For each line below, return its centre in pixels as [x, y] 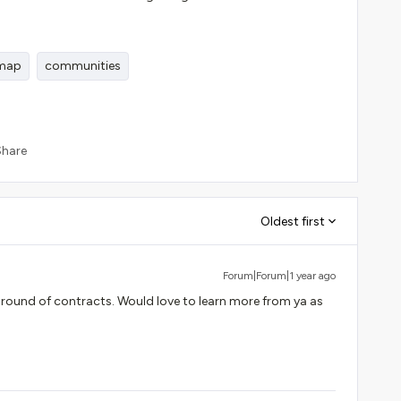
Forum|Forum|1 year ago [279, 276]
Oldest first [293, 221]
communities [83, 66]
